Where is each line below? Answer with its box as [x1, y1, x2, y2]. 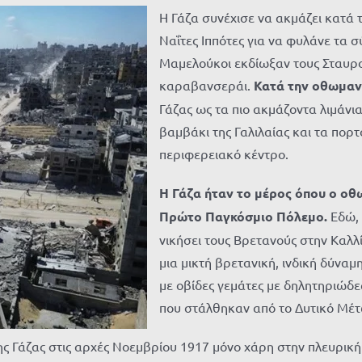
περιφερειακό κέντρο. [159, 145, 288, 162]
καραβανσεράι [159, 77, 247, 93]
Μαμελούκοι [159, 54, 231, 70]
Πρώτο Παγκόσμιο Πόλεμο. [159, 208, 327, 225]
